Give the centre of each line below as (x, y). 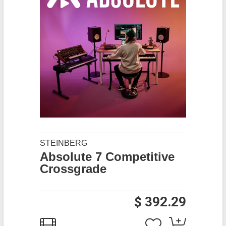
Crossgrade (73, 169)
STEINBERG (64, 143)
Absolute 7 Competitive (107, 157)
